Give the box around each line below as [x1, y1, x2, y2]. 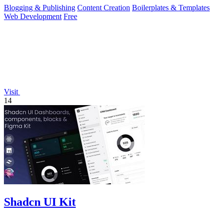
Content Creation [77, 3, 130, 12]
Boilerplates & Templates [132, 3, 210, 12]
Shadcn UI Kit [4, 196, 76, 209]
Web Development [4, 12, 62, 21]
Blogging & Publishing [4, 3, 75, 12]
